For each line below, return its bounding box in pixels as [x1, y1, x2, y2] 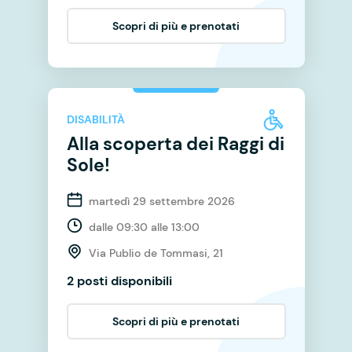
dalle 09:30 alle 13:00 [88, 219, 200, 234]
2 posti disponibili [66, 272, 172, 289]
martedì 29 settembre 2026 [88, 193, 235, 208]
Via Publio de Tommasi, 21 [88, 245, 223, 260]
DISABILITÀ [66, 112, 125, 127]
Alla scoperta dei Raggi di [66, 131, 284, 156]
